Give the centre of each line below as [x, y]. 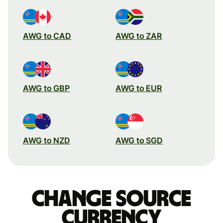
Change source [111, 199]
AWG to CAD [47, 36]
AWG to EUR [139, 88]
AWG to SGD [139, 140]
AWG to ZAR [139, 36]
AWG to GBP [47, 88]
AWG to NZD [47, 140]
